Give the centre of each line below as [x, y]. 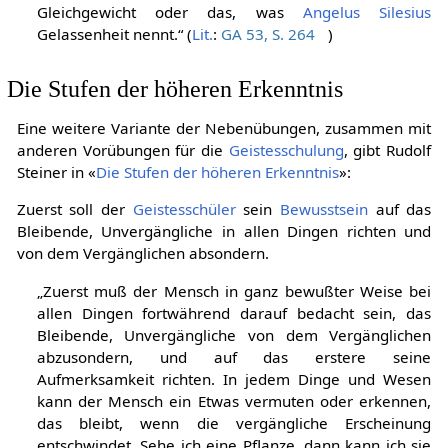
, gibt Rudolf [387, 150]
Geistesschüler [184, 209]
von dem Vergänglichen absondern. [142, 253]
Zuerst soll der [74, 209]
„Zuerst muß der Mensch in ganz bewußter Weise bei [234, 290]
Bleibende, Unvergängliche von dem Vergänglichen [234, 334]
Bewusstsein [323, 209]
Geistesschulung [286, 150]
